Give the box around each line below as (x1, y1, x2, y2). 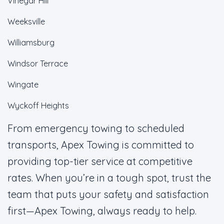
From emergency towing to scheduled (7, 122, 184, 134)
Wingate (7, 79, 38, 89)
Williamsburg (7, 37, 54, 47)
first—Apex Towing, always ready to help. (7, 204, 196, 217)
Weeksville (7, 16, 45, 26)
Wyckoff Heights (7, 100, 69, 110)
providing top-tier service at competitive (7, 155, 192, 167)
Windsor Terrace (7, 58, 68, 68)
